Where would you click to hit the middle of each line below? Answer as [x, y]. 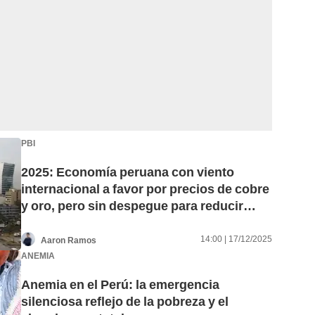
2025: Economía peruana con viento [128, 172]
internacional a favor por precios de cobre [145, 189]
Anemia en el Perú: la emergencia [120, 285]
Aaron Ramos [69, 240]
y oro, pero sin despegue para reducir [132, 206]
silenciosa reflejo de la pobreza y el [125, 302]
